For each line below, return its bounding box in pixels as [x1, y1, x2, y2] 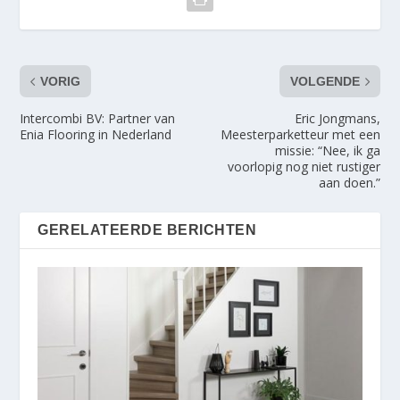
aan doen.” [318, 174, 380, 192]
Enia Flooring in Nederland [20, 126, 172, 144]
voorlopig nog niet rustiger [227, 158, 380, 176]
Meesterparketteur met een [220, 126, 380, 144]
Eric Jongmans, [294, 110, 380, 128]
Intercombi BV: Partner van [20, 110, 176, 128]
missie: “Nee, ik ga [274, 142, 380, 160]
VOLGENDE [289, 74, 360, 89]
